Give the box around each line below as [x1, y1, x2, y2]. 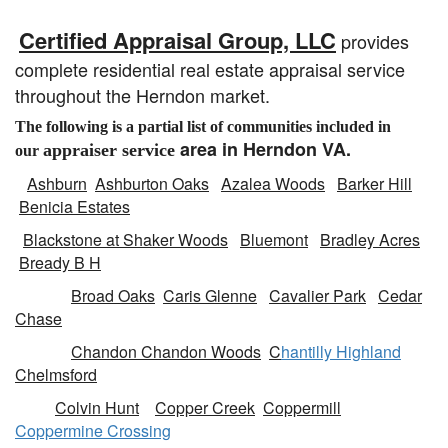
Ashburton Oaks [95, 172, 209, 195]
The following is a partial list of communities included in [15, 118, 391, 135]
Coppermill [263, 396, 341, 419]
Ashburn [27, 172, 87, 195]
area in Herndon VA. [175, 136, 351, 162]
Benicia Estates [19, 195, 130, 218]
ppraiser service [52, 140, 175, 160]
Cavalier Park [269, 284, 366, 307]
